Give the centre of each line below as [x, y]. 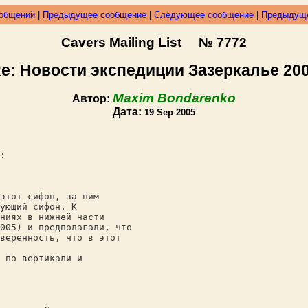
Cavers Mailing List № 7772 [154, 42]
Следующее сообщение [203, 15]
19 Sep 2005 [170, 112]
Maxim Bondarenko [174, 98]
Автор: [92, 99]
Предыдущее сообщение [94, 15]
